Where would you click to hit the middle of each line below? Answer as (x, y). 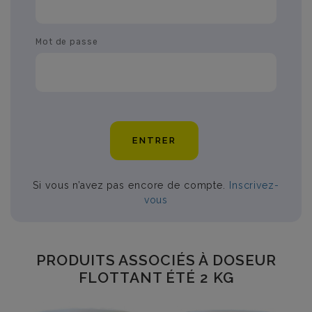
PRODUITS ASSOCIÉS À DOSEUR (156, 260)
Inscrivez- (254, 185)
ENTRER (154, 141)
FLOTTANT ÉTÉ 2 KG (156, 277)
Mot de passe (67, 41)
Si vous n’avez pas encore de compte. (131, 185)
